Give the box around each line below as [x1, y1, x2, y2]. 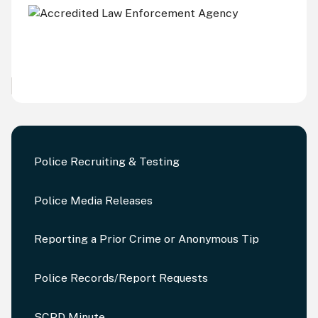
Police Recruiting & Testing [33, 155, 180, 169]
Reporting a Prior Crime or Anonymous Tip [33, 232, 259, 246]
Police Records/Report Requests [33, 271, 208, 285]
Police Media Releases [33, 193, 153, 207]
